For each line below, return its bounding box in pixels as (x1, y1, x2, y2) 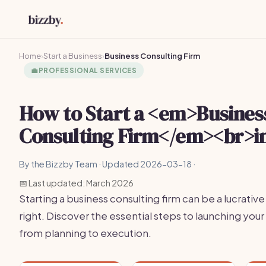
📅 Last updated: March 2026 (19, 178, 134, 188)
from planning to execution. (19, 226, 151, 239)
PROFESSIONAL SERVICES (38, 66, 137, 75)
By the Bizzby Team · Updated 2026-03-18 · (19, 159, 195, 169)
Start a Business (43, 51, 102, 61)
